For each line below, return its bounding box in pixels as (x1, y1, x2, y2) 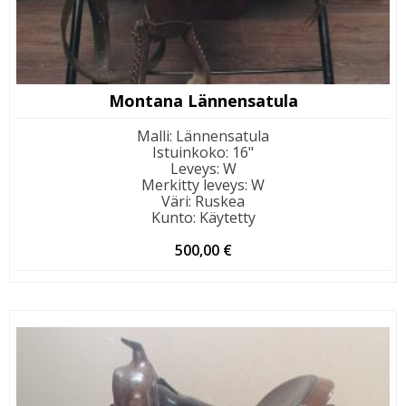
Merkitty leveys (141, 175, 245, 196)
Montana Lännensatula (108, 90, 298, 112)
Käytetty (198, 208, 256, 228)
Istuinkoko (152, 142, 226, 163)
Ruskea (195, 191, 245, 212)
